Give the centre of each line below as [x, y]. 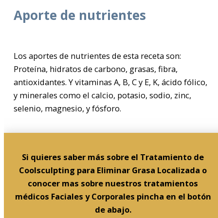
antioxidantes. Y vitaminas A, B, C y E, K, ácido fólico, [110, 82]
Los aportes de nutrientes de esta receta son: [97, 56]
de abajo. [113, 209]
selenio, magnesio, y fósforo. [67, 109]
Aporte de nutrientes [80, 15]
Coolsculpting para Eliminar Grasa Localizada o [113, 170]
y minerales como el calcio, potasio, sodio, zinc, [102, 95]
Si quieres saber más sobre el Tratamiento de [113, 157]
